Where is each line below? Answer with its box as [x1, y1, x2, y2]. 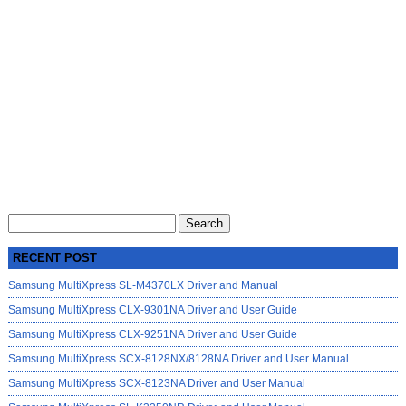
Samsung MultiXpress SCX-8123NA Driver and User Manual [7, 376, 305, 390]
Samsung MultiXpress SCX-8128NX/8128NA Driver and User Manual [7, 352, 349, 365]
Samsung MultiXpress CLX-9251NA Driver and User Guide [7, 327, 297, 341]
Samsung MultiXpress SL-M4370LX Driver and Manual [7, 278, 278, 292]
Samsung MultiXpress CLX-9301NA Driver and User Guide [7, 303, 297, 316]
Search [6, 215, 43, 228]
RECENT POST [12, 250, 97, 265]
